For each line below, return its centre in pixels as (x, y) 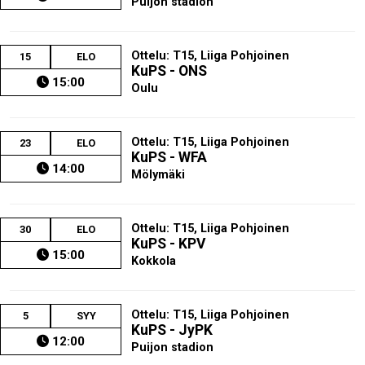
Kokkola (154, 261)
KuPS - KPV (169, 243)
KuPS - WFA (169, 157)
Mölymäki (158, 174)
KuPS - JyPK (172, 330)
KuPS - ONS (169, 70)
